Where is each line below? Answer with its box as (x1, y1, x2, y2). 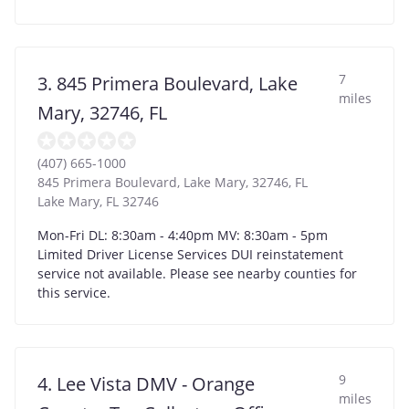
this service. (37, 283, 110, 301)
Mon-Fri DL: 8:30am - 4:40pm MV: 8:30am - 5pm (37, 225, 328, 244)
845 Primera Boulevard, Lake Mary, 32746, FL (37, 173, 308, 191)
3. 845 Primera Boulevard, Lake (37, 70, 298, 96)
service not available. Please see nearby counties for (37, 264, 357, 282)
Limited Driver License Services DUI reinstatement (37, 245, 343, 263)
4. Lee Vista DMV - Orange (37, 371, 255, 396)
